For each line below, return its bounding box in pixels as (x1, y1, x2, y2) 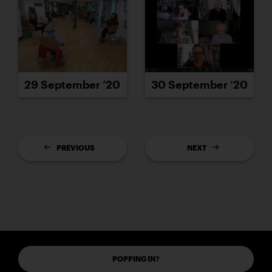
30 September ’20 (151, 77, 248, 91)
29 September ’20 (24, 77, 120, 91)
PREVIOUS (56, 143, 95, 152)
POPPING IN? (112, 254, 160, 263)
